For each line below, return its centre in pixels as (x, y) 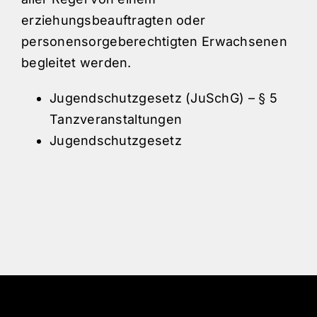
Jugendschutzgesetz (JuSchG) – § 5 (163, 98)
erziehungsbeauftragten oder (114, 21)
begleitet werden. (76, 63)
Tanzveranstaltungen (116, 120)
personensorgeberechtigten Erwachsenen (154, 42)
